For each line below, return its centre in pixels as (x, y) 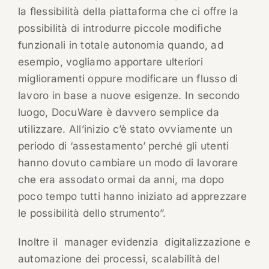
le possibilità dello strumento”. (92, 213)
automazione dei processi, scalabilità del (119, 259)
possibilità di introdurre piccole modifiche (120, 29)
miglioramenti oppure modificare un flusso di (128, 79)
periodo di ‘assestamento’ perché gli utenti (123, 146)
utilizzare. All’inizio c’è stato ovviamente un (125, 129)
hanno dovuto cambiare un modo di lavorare (128, 163)
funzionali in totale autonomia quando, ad (120, 45)
